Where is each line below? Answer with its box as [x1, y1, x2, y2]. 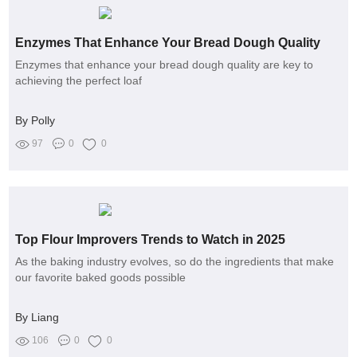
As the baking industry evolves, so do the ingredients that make [15, 255, 335, 269]
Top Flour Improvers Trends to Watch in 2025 [15, 233, 286, 247]
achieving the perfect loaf [15, 74, 143, 88]
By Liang [15, 311, 60, 324]
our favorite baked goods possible [15, 271, 186, 284]
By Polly [15, 114, 56, 127]
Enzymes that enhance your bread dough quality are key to [15, 58, 314, 72]
